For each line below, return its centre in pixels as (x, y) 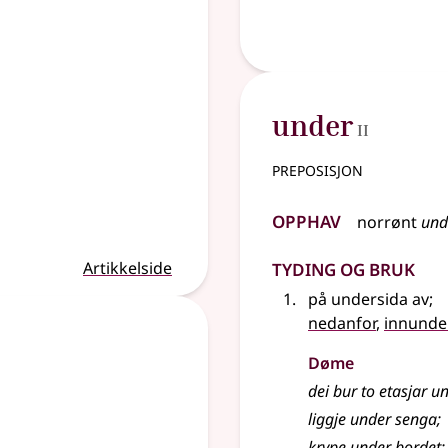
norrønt (387, 222)
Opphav (306, 218)
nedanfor (342, 323)
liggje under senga (372, 419)
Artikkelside (127, 268)
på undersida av (368, 299)
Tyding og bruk (343, 266)
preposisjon (317, 168)
